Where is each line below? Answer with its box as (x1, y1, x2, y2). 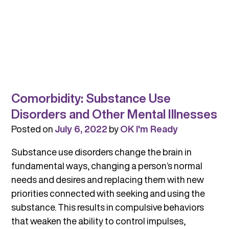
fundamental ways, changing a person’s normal (11, 159, 202, 173)
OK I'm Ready (120, 122, 178, 136)
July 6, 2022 (54, 122, 107, 136)
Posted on (11, 122, 55, 136)
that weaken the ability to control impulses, (11, 214, 186, 228)
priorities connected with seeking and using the (11, 187, 205, 200)
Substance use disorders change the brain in (11, 145, 192, 159)
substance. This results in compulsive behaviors (11, 200, 204, 214)
